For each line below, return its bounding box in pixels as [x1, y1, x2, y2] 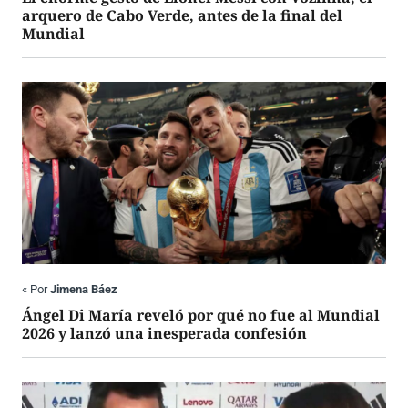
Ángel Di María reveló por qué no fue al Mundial [22, 305, 380, 326]
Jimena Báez [50, 282, 117, 297]
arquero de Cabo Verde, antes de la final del [22, 5, 342, 26]
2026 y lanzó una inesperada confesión [22, 323, 307, 344]
